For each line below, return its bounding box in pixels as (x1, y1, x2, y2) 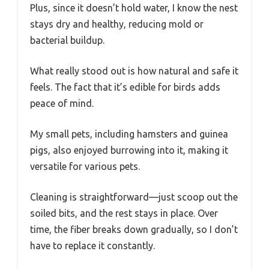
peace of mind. (30, 98, 94, 109)
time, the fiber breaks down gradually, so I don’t (30, 224, 238, 235)
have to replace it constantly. (30, 240, 155, 252)
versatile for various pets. (30, 161, 140, 172)
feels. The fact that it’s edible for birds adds (30, 82, 220, 93)
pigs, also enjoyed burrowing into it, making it (30, 145, 228, 156)
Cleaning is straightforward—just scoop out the (30, 192, 238, 203)
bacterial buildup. (30, 35, 104, 46)
